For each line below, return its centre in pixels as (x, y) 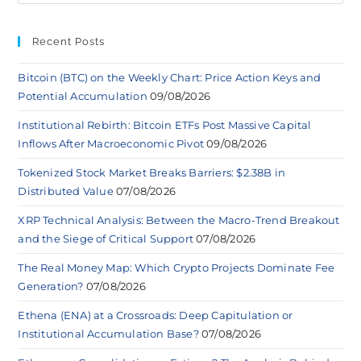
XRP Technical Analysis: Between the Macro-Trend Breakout (179, 220)
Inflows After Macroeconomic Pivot (111, 143)
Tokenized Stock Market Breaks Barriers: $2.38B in (152, 172)
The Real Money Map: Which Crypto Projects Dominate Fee (176, 267)
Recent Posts (69, 41)
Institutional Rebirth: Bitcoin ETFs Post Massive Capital (165, 124)
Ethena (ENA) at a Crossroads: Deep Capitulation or (156, 315)
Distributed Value (66, 191)
